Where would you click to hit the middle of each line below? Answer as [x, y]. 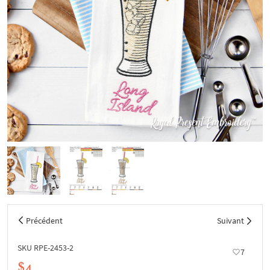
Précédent [44, 221]
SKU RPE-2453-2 [46, 248]
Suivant [231, 221]
